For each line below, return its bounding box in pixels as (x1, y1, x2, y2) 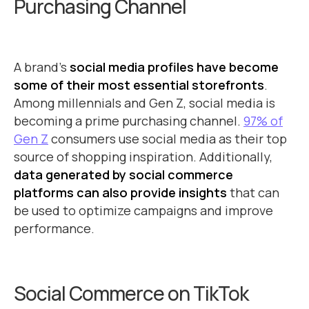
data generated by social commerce (14, 166, 233, 183)
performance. (14, 220, 94, 237)
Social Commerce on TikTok (14, 280, 248, 306)
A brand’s (14, 59, 70, 75)
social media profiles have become (70, 59, 279, 75)
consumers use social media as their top (48, 130, 287, 147)
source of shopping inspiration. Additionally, (14, 148, 272, 165)
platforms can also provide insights (14, 184, 227, 201)
